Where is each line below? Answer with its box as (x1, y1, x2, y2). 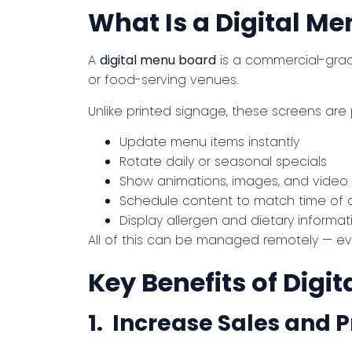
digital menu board (100, 51, 216, 70)
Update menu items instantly (119, 132, 299, 151)
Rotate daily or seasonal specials (119, 152, 327, 170)
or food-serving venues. (88, 71, 238, 90)
